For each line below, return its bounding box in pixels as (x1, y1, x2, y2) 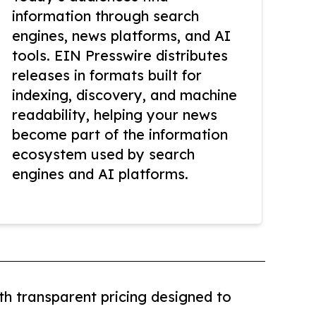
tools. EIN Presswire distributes (12, 47, 228, 65)
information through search (12, 7, 199, 25)
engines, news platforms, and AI (12, 27, 231, 45)
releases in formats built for (12, 66, 202, 85)
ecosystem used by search (12, 145, 195, 164)
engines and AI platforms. (12, 165, 188, 183)
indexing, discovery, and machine (12, 86, 237, 104)
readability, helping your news (12, 106, 217, 124)
